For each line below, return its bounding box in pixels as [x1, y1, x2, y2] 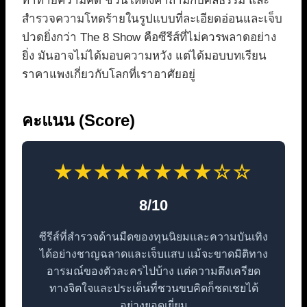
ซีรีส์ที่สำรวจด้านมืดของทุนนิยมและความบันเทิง [39, 230, 268, 243]
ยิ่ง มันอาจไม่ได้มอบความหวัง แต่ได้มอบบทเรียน [22, 49, 267, 62]
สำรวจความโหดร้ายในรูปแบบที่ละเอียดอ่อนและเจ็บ [22, 12, 282, 25]
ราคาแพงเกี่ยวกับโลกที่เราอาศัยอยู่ [22, 67, 195, 81]
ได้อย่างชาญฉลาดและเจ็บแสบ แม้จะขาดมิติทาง [39, 247, 268, 260]
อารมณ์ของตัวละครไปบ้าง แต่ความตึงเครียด [47, 265, 260, 277]
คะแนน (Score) [22, 110, 135, 130]
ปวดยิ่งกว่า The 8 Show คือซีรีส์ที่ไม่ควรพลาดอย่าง [22, 30, 276, 44]
